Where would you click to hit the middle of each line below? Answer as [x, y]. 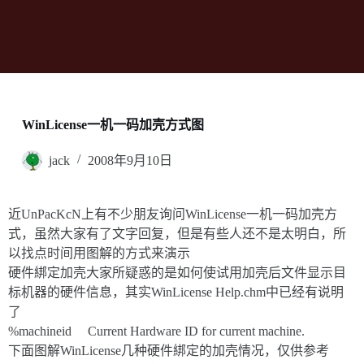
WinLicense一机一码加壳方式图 [113, 125]
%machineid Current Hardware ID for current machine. [156, 331]
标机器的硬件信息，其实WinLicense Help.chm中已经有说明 [176, 292]
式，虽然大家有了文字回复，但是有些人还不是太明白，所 [177, 233]
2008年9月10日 [130, 160]
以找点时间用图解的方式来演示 [99, 253]
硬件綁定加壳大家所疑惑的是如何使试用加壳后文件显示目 [177, 272]
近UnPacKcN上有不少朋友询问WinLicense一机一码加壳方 [173, 214]
